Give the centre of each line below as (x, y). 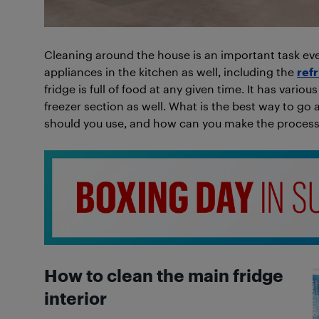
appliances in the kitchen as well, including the (171, 72)
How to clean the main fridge (164, 276)
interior (75, 298)
